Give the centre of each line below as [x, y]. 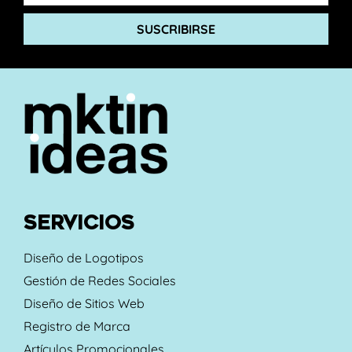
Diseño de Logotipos [84, 257]
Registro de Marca [77, 326]
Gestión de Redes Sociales [100, 280]
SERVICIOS [79, 223]
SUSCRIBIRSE [176, 29]
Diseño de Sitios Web [84, 303]
